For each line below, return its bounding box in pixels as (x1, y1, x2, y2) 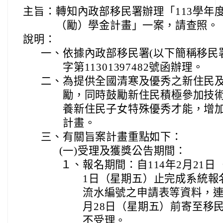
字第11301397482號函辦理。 (63, 61, 204, 73)
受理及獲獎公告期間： (78, 145, 186, 157)
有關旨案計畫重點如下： (63, 131, 182, 143)
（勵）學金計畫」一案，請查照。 (56, 19, 219, 31)
